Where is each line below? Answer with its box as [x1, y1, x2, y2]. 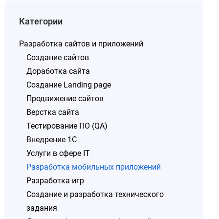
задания [26, 203, 58, 213]
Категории [19, 16, 63, 26]
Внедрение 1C [26, 135, 77, 144]
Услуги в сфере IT [26, 149, 90, 158]
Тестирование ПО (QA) [26, 121, 108, 131]
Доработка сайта [26, 66, 90, 76]
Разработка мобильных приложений [26, 162, 161, 172]
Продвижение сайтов [26, 94, 104, 103]
